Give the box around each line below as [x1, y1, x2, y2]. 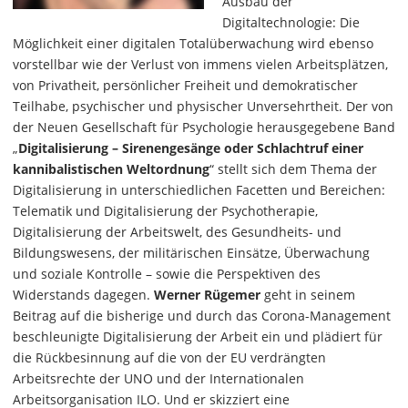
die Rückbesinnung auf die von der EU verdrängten [13, 349, 326, 366]
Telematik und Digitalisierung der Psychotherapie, [13, 202, 318, 219]
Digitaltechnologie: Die [222, 14, 360, 31]
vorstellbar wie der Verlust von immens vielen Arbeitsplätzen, [13, 56, 388, 73]
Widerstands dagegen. [13, 286, 154, 303]
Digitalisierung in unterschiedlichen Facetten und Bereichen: [13, 181, 385, 199]
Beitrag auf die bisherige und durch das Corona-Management [13, 307, 391, 324]
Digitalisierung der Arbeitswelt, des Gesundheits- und [13, 223, 342, 240]
